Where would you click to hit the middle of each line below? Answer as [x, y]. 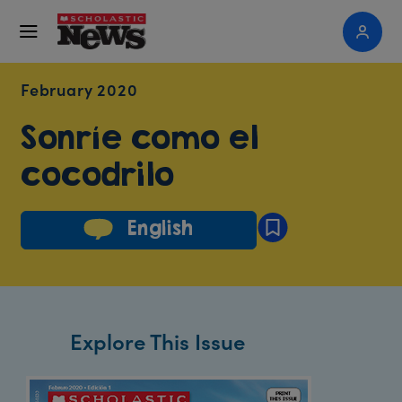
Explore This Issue [157, 340]
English [157, 228]
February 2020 [79, 89]
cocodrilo [98, 174]
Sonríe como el [140, 137]
